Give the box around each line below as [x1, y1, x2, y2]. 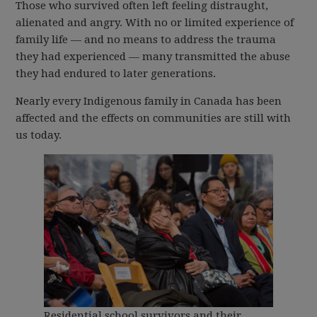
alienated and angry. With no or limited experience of [16, 16, 294, 29]
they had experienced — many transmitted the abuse [16, 50, 291, 63]
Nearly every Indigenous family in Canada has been [16, 95, 282, 108]
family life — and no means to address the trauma [16, 33, 277, 46]
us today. [16, 129, 62, 142]
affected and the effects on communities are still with [16, 112, 292, 125]
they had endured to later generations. [16, 67, 217, 80]
